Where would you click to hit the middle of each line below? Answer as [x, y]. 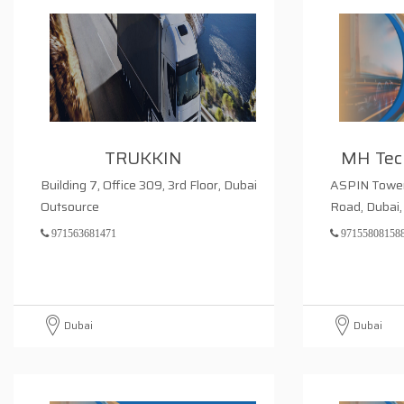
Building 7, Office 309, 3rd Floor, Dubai [149, 185]
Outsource [70, 207]
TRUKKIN [144, 158]
